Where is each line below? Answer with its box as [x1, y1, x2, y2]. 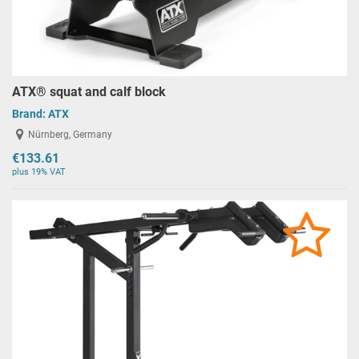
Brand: [12, 107, 48, 120]
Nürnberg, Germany [28, 129, 113, 141]
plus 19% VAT [12, 166, 66, 177]
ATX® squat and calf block [12, 83, 166, 99]
